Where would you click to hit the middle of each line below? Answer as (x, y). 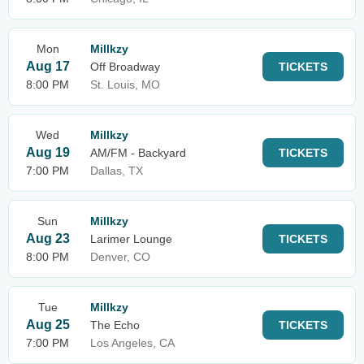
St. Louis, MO (125, 84)
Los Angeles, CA (132, 343)
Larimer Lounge (131, 239)
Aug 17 (48, 66)
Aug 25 (48, 325)
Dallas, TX (117, 171)
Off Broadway (125, 67)
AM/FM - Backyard (138, 153)
